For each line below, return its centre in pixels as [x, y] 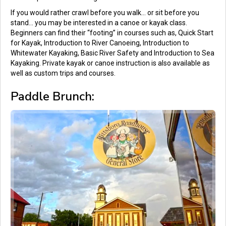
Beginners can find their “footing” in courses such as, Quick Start [112, 33]
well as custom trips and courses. [63, 73]
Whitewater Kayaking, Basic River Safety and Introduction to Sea [112, 53]
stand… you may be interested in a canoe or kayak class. [99, 23]
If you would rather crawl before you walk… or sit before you [105, 13]
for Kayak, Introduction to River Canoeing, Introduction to [100, 43]
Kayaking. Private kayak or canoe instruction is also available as [110, 63]
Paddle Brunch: [52, 97]
